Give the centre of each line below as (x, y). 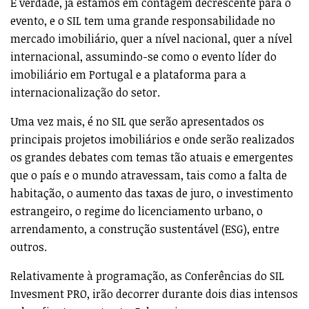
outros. (29, 247)
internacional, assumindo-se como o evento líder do (143, 56)
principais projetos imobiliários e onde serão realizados (152, 139)
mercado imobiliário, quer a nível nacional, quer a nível (151, 38)
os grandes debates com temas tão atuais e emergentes (152, 157)
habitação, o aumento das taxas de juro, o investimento (152, 193)
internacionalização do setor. (85, 92)
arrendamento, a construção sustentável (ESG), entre (145, 229)
